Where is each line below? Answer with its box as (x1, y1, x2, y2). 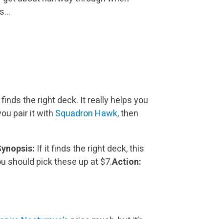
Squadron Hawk (55, 108, 117, 118)
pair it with (11, 108, 55, 118)
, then (117, 108, 138, 118)
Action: (112, 156, 141, 167)
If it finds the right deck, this (35, 143, 144, 153)
